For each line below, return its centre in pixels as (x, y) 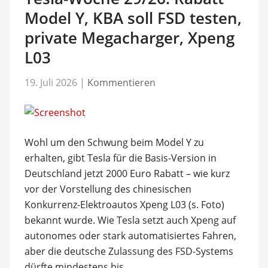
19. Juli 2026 (51, 83)
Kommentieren (121, 83)
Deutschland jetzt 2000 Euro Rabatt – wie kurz (127, 173)
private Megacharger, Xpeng (129, 37)
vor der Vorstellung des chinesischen (108, 189)
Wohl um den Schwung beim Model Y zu (114, 142)
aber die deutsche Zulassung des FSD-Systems (129, 251)
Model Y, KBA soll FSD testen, (133, 18)
